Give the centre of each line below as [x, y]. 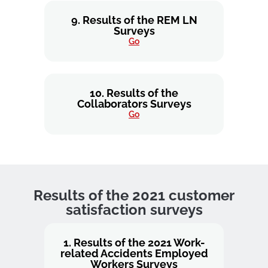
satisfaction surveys [134, 210]
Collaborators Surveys [134, 104]
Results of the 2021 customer [134, 195]
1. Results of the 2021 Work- [134, 243]
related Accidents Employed [134, 253]
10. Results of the [134, 93]
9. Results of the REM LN [134, 20]
